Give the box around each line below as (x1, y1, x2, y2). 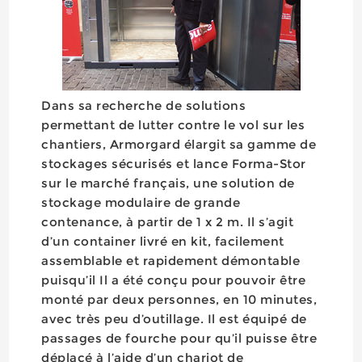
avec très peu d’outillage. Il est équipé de (41, 311, 307, 326)
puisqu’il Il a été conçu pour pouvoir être (41, 272, 306, 288)
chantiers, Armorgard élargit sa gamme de (41, 137, 317, 152)
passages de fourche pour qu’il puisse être (41, 330, 318, 346)
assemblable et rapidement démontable (41, 253, 301, 268)
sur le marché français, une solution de (41, 175, 295, 191)
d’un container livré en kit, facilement (41, 234, 284, 249)
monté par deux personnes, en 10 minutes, (41, 292, 318, 307)
